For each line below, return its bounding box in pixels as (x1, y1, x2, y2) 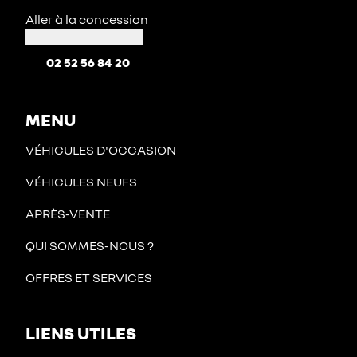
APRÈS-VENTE (25, 206, 110, 222)
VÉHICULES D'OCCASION (25, 142, 176, 158)
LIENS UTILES (25, 322, 136, 343)
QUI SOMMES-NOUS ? (25, 237, 154, 253)
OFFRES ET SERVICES (25, 269, 152, 285)
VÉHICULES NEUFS (25, 174, 137, 190)
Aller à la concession (25, 11, 148, 27)
